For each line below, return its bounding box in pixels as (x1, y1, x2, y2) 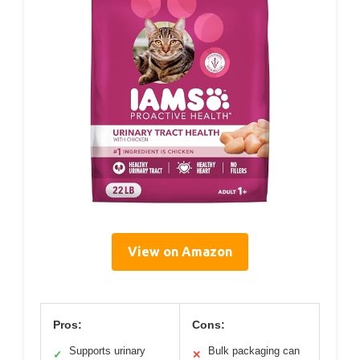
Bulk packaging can (208, 345, 300, 358)
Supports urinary (69, 345, 145, 358)
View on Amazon (128, 244, 232, 260)
